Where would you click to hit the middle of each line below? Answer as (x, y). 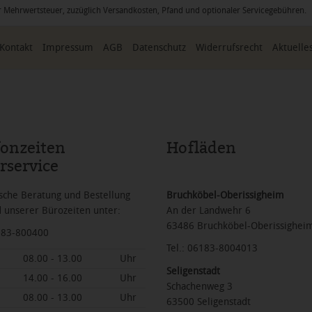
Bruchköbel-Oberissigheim (225, 195)
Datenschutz (159, 47)
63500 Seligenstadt (209, 302)
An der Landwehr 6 (209, 210)
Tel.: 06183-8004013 (212, 248)
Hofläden (201, 148)
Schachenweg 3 (200, 286)
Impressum (68, 47)
